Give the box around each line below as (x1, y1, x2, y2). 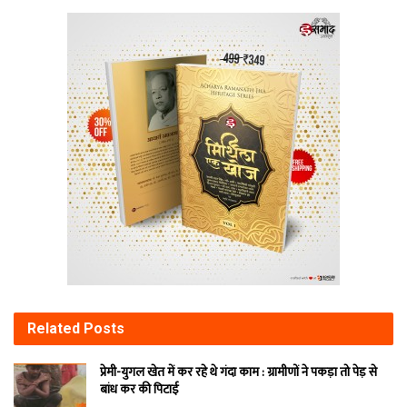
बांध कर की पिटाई (100, 378, 179, 400)
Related (27, 319, 80, 337)
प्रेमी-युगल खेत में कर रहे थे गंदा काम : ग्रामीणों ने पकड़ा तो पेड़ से (100, 361, 377, 382)
